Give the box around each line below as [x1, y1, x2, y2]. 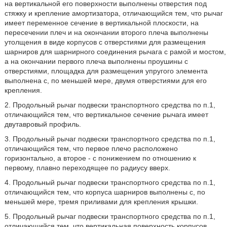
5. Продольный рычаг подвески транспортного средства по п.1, [4, 212, 215, 220]
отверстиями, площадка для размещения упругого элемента [4, 67, 208, 75]
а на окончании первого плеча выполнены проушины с [4, 57, 188, 65]
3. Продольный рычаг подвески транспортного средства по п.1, [4, 135, 215, 143]
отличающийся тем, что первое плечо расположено [4, 144, 178, 153]
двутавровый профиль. [4, 120, 81, 128]
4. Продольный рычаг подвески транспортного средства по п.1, [4, 178, 215, 186]
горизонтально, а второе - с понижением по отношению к [4, 154, 196, 162]
